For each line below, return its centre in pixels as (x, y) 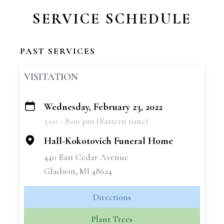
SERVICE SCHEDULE (112, 19)
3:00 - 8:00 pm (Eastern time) (96, 121)
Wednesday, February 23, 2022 (103, 107)
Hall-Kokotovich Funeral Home (108, 141)
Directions (112, 197)
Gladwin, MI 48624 (78, 171)
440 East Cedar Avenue (86, 157)
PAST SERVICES (58, 51)
